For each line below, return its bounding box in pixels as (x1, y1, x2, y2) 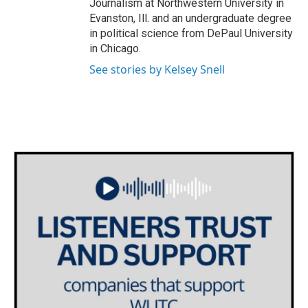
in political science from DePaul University (89, 26, 293, 40)
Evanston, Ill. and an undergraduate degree (89, 11, 291, 25)
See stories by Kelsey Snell (89, 61, 225, 77)
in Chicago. (89, 41, 141, 55)
